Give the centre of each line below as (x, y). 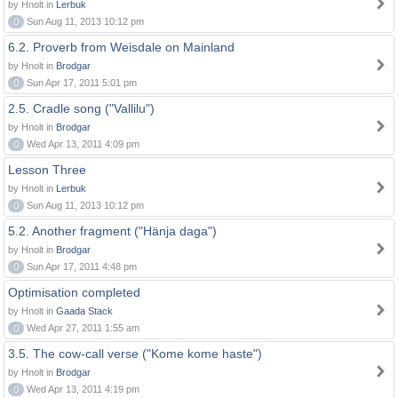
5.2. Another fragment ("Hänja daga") (112, 231)
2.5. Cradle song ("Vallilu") (81, 108)
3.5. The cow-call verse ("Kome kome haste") (135, 354)
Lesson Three (47, 170)
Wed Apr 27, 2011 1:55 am (82, 328)
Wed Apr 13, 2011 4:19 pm (82, 389)
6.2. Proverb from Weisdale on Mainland (121, 47)
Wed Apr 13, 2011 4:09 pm (82, 144)
